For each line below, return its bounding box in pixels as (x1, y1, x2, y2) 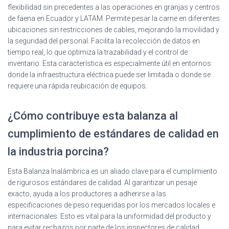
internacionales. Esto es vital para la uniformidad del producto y (8, 212, 211, 220)
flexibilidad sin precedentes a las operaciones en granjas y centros (8, 3, 220, 11)
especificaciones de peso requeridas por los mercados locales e (8, 200, 215, 209)
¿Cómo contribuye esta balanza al (8, 109, 178, 122)
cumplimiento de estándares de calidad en (8, 127, 219, 140)
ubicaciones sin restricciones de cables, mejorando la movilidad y (8, 25, 219, 34)
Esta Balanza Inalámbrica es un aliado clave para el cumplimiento (8, 167, 217, 175)
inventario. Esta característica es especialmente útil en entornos (8, 59, 211, 67)
